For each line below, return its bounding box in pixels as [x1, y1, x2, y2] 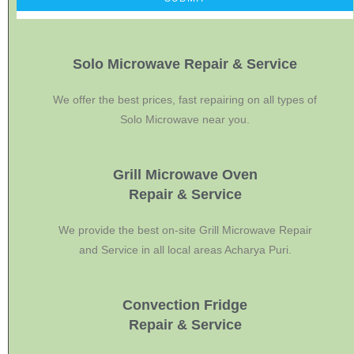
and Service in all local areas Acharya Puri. [78, 243, 292, 256]
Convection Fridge [122, 296, 247, 313]
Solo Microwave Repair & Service [73, 55, 297, 72]
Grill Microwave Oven [112, 166, 258, 183]
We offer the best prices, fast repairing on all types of [53, 92, 317, 106]
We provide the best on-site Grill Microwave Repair [58, 223, 312, 236]
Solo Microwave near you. [120, 112, 250, 126]
